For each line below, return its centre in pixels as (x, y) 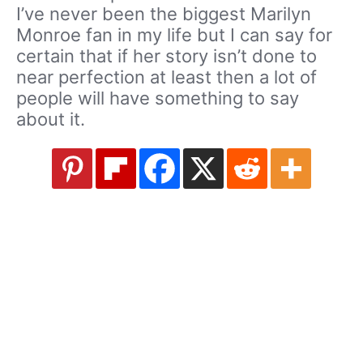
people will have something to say (158, 98)
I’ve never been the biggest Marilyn (164, 14)
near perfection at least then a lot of (167, 77)
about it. (51, 119)
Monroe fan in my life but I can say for (174, 35)
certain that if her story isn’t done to (167, 56)
